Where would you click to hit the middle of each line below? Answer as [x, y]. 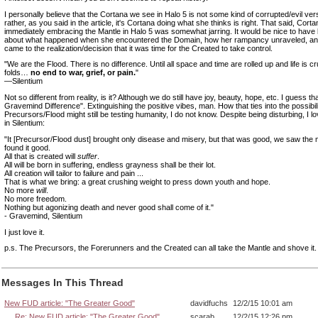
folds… [17, 73]
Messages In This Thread [62, 282]
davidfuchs [209, 303]
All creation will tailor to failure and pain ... [74, 173]
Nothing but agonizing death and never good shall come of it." [109, 207]
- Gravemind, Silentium [43, 215]
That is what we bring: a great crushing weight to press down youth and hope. [137, 181]
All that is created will [41, 156]
